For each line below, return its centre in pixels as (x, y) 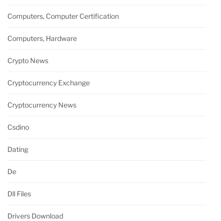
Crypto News (28, 61)
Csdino (18, 127)
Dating (18, 149)
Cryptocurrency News (42, 105)
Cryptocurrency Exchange (49, 83)
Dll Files (19, 194)
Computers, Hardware (42, 38)
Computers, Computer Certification (63, 16)
